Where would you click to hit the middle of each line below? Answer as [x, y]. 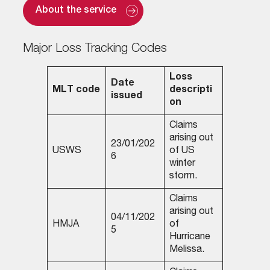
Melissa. [187, 250]
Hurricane [190, 238]
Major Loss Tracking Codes [95, 49]
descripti [190, 91]
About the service [76, 11]
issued [126, 97]
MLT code [76, 91]
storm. [183, 177]
